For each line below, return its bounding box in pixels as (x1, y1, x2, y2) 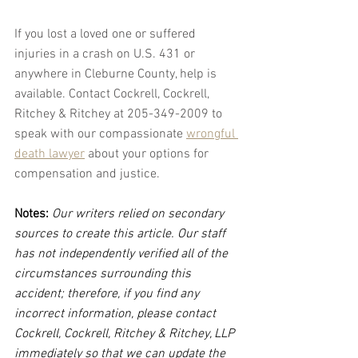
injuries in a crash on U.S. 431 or (14, 46, 198, 63)
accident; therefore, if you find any (14, 286, 202, 303)
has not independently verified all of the (14, 246, 231, 263)
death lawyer (14, 146, 85, 163)
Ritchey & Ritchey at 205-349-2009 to (14, 106, 225, 123)
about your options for (85, 146, 212, 163)
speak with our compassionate (14, 126, 186, 143)
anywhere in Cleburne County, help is (14, 66, 220, 83)
